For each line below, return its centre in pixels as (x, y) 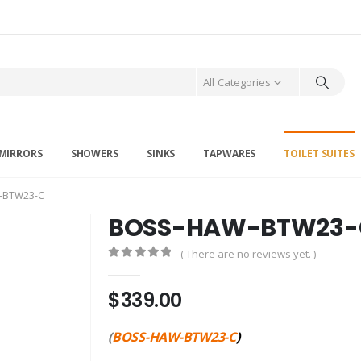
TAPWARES (230, 153)
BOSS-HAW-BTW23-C (174, 337)
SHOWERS (94, 153)
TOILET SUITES (319, 153)
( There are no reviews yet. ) (249, 253)
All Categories (237, 83)
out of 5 (150, 268)
